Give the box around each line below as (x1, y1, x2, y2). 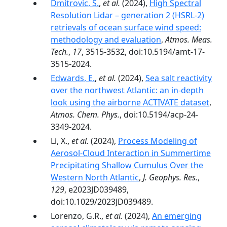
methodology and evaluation (51, 34, 161, 45)
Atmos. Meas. (165, 34, 212, 45)
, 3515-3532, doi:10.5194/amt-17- (82, 46, 205, 57)
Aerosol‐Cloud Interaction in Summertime (51, 147, 211, 159)
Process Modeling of (118, 135, 197, 146)
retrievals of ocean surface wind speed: (51, 22, 201, 33)
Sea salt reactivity (145, 72, 212, 84)
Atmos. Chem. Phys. (51, 109, 120, 120)
